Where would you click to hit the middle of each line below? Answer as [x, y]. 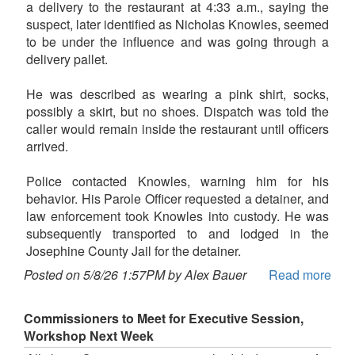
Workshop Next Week [89, 335]
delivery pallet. [67, 59]
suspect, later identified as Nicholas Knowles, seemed [177, 24]
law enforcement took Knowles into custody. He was [177, 216]
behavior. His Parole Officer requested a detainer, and [177, 198]
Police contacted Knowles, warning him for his [177, 181]
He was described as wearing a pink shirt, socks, [177, 94]
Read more [300, 274]
